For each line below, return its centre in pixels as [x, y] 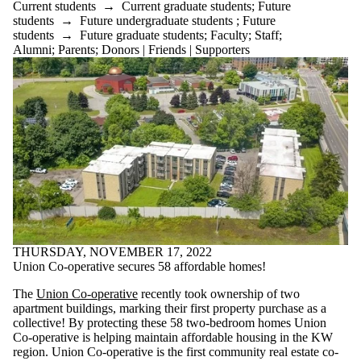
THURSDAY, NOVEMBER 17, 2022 [112, 251]
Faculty [229, 35]
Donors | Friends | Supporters [176, 49]
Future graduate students [142, 35]
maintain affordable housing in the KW [234, 337]
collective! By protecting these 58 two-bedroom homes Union [170, 322]
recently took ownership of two [219, 293]
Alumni [32, 49]
